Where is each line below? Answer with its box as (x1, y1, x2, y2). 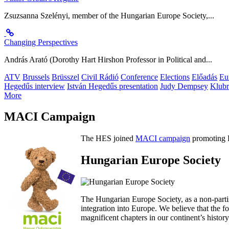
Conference (121, 72, 158, 81)
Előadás (192, 72, 217, 81)
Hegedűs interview (4, 81, 65, 90)
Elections (160, 72, 190, 81)
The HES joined (81, 134, 135, 143)
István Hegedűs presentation (67, 81, 158, 90)
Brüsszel (52, 72, 79, 81)
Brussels (22, 72, 50, 81)
